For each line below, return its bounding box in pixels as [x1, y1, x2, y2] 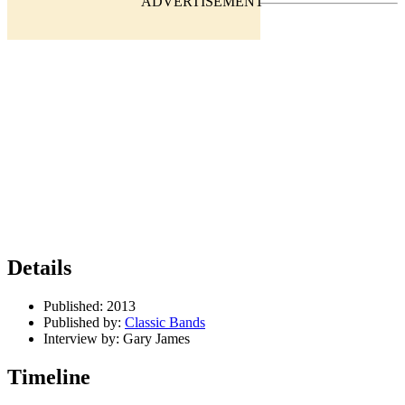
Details [7, 256, 71, 280]
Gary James [119, 331, 190, 347]
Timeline [7, 365, 90, 390]
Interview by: [43, 331, 119, 347]
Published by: [43, 315, 121, 331]
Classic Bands [125, 315, 205, 331]
